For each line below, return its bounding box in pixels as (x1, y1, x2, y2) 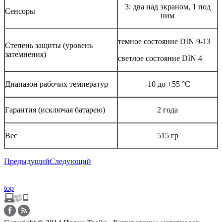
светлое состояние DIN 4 (118, 54, 202, 62)
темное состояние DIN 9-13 (118, 37, 211, 46)
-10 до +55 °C (145, 79, 190, 88)
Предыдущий (4, 157, 50, 166)
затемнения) (5, 50, 46, 58)
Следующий (50, 157, 91, 166)
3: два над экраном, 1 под (124, 2, 211, 11)
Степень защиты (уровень (5, 41, 93, 50)
